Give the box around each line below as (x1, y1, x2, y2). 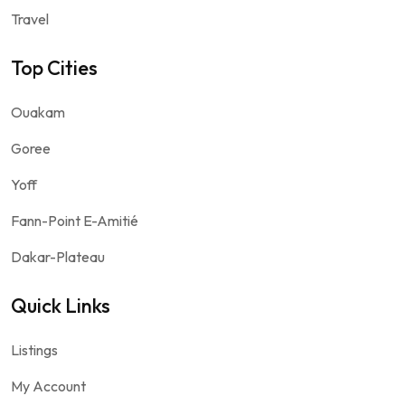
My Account (11, 376, 86, 395)
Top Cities (11, 54, 98, 80)
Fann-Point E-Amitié (11, 211, 138, 230)
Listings (11, 340, 58, 359)
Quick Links (11, 292, 110, 318)
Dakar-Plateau (11, 247, 105, 266)
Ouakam (11, 102, 65, 121)
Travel (11, 9, 49, 28)
